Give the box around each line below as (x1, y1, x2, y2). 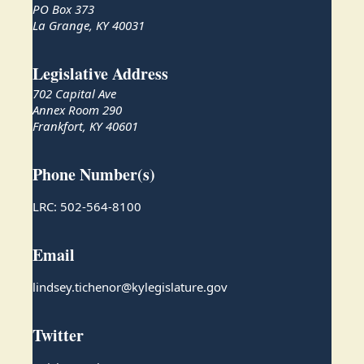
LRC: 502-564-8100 (32, 198, 141, 215)
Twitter (32, 323, 84, 348)
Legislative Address (32, 62, 168, 86)
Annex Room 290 (32, 102, 122, 119)
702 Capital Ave (32, 85, 116, 102)
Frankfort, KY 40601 (32, 118, 138, 135)
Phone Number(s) (32, 162, 155, 187)
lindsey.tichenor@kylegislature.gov (32, 279, 227, 296)
